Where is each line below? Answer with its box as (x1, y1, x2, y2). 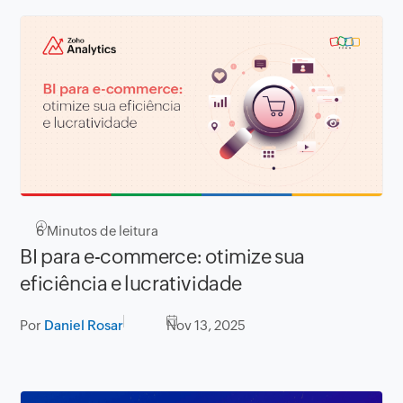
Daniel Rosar (44, 318, 124, 334)
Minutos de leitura (44, 223, 159, 239)
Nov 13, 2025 (166, 318, 246, 334)
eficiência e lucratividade (20, 273, 242, 296)
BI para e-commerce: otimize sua (20, 246, 305, 269)
